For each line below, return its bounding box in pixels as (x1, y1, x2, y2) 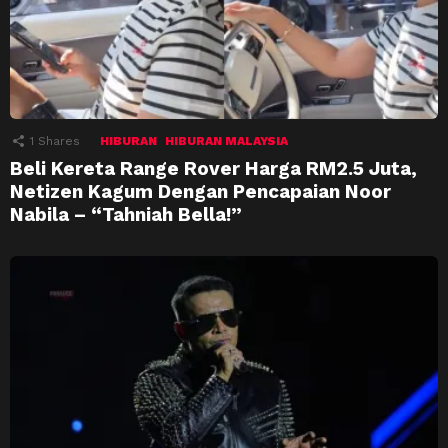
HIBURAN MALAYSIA (165, 133, 288, 148)
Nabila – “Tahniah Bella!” (10, 202, 242, 226)
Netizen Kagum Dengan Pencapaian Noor (10, 179, 391, 203)
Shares (38, 133, 80, 148)
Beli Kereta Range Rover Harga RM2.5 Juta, (10, 156, 417, 180)
